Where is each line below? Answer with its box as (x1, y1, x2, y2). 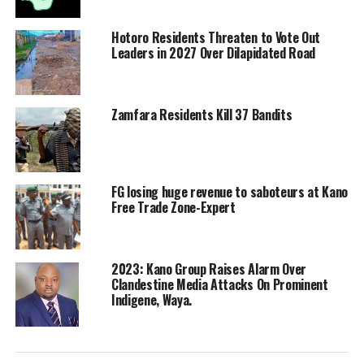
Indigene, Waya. (110, 290, 193, 310)
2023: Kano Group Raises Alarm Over (110, 259, 306, 279)
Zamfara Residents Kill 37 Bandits (110, 105, 292, 125)
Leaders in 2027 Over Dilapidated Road (110, 43, 316, 63)
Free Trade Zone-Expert (110, 197, 236, 218)
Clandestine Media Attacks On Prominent (110, 275, 328, 295)
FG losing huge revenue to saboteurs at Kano (110, 182, 349, 202)
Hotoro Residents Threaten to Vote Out (110, 28, 321, 48)
